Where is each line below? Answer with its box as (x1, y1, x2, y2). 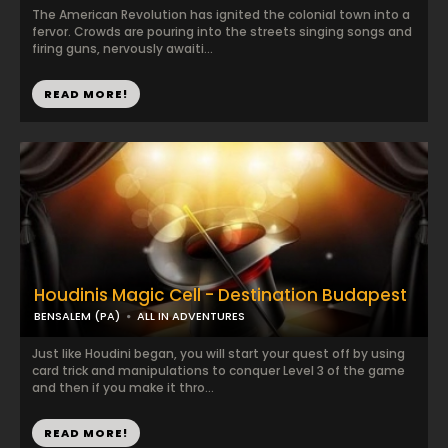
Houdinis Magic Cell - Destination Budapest (34, 283, 407, 307)
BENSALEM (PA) (34, 308, 120, 324)
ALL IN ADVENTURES (137, 308, 245, 324)
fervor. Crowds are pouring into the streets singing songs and (32, 23, 412, 40)
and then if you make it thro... (32, 379, 214, 396)
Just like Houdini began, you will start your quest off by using (32, 345, 405, 362)
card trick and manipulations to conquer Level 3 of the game (32, 362, 405, 379)
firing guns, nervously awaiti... (32, 40, 213, 57)
